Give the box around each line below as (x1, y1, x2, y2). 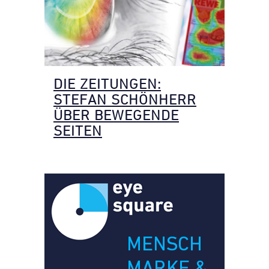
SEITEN (53, 122, 102, 139)
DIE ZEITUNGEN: (53, 76, 161, 92)
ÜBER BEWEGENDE (53, 107, 179, 123)
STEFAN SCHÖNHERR (53, 91, 196, 107)
